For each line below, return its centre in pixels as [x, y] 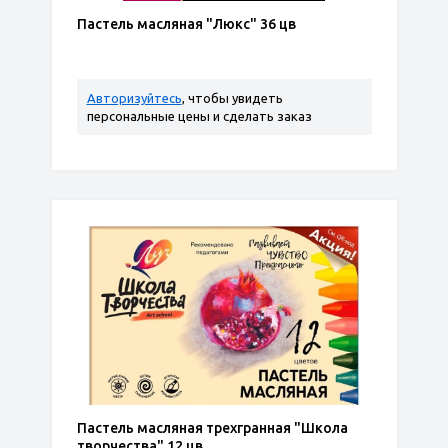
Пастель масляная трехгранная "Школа [212, 428]
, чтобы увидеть [232, 98]
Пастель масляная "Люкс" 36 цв [186, 24]
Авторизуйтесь [134, 98]
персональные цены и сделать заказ [199, 116]
